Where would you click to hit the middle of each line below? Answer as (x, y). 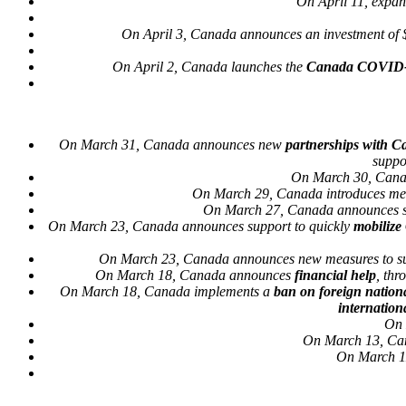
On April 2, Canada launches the (209, 66)
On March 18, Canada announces (194, 275)
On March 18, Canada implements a (167, 291)
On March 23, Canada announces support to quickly (200, 226)
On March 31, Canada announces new (172, 144)
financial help (335, 275)
